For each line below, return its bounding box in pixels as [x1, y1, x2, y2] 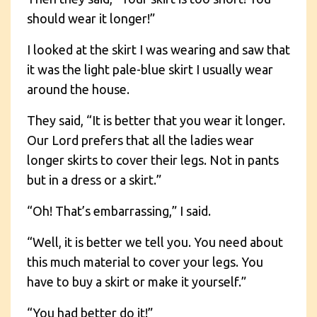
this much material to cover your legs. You [27, 254, 263, 269]
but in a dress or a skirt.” [27, 172, 161, 187]
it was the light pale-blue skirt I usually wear [27, 62, 273, 76]
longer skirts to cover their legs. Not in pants [27, 152, 279, 167]
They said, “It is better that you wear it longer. [27, 113, 285, 127]
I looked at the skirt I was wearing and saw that [27, 42, 290, 57]
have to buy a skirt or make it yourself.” [27, 274, 246, 289]
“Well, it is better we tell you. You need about [27, 234, 283, 249]
